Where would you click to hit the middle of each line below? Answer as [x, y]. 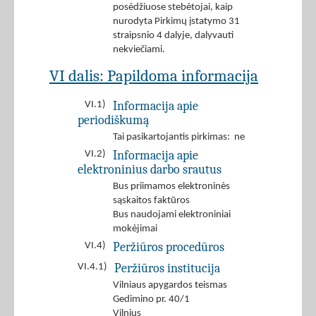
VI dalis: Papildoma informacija [154, 76]
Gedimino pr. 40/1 [151, 300]
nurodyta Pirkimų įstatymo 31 [176, 22]
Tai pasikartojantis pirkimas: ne [179, 138]
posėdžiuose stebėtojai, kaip [173, 8]
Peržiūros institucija [167, 268]
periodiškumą [113, 120]
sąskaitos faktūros [151, 201]
